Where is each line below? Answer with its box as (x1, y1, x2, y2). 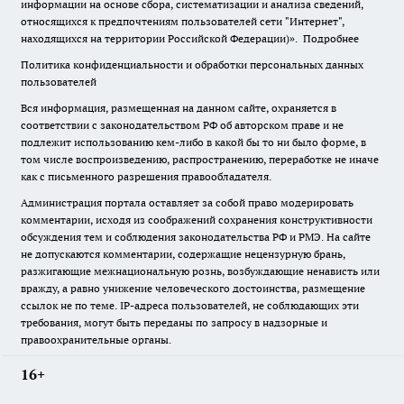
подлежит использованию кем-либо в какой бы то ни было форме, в (21, 135, 366, 149)
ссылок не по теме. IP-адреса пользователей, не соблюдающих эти (21, 298, 359, 312)
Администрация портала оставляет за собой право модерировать (21, 196, 353, 209)
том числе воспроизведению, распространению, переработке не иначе (21, 152, 379, 166)
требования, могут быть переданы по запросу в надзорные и (21, 316, 327, 329)
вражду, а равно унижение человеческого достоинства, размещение (21, 281, 365, 295)
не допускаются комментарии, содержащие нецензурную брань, (21, 247, 345, 261)
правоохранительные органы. (21, 333, 171, 346)
